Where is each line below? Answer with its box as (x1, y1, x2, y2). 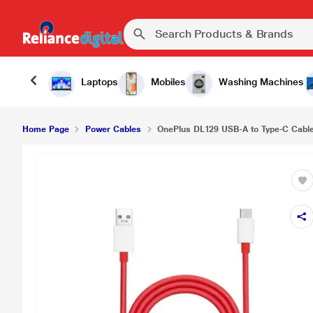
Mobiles (151, 76, 185, 87)
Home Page (22, 124, 69, 134)
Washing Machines (219, 76, 303, 87)
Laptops (81, 76, 117, 87)
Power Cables (85, 124, 141, 134)
